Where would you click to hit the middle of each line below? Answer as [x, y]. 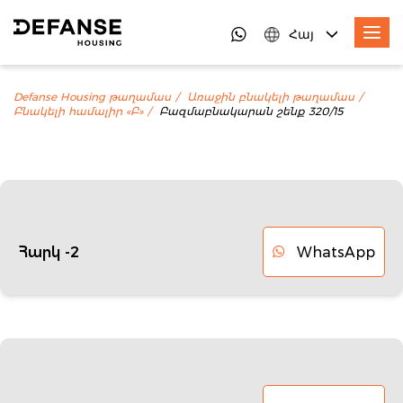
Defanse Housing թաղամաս [92, 97]
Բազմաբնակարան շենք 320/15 [251, 112]
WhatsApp [336, 252]
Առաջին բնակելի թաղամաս [271, 97]
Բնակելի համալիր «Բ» [78, 112]
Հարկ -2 [49, 252]
